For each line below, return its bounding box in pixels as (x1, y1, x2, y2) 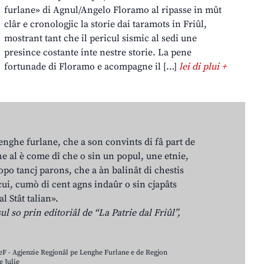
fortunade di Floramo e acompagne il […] (4, 60, 180, 72)
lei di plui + (179, 60, 227, 72)
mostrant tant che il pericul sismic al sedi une (4, 32, 197, 44)
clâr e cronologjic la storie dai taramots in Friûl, (4, 18, 207, 30)
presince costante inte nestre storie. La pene (4, 46, 192, 58)
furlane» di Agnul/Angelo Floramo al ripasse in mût (4, 4, 222, 16)
